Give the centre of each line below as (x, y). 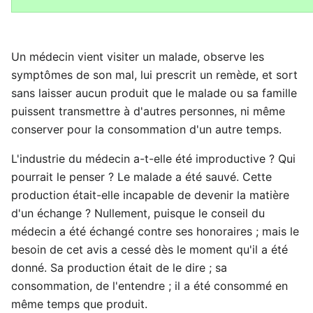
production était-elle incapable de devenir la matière (150, 195)
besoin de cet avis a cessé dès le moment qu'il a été (150, 249)
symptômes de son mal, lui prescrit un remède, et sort (154, 74)
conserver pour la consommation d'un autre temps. (146, 129)
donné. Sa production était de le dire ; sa (119, 267)
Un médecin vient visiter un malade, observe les (138, 56)
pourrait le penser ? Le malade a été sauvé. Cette (141, 176)
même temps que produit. (79, 304)
